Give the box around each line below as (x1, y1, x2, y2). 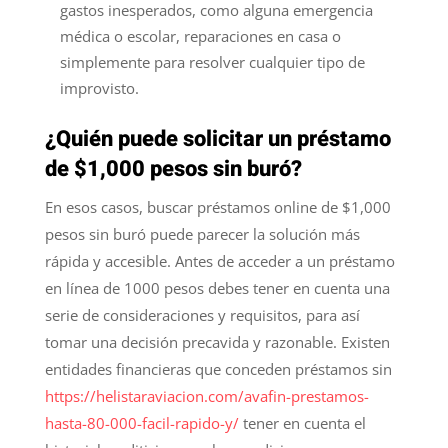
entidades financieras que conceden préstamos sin (44, 358, 392, 379)
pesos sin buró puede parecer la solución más (44, 223, 360, 244)
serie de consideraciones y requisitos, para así (44, 304, 360, 325)
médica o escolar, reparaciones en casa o (59, 25, 341, 46)
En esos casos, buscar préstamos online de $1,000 (44, 196, 391, 217)
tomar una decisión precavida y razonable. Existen (44, 331, 390, 352)
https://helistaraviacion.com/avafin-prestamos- (44, 385, 369, 406)
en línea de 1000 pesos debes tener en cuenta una (44, 277, 390, 298)
